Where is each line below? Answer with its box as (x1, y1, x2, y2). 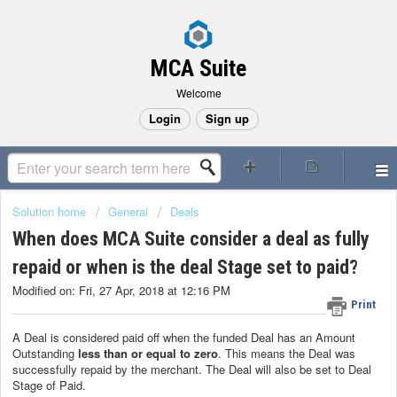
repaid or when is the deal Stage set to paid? (12, 256, 358, 279)
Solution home (12, 203, 90, 220)
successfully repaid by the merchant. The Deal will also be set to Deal (12, 360, 371, 378)
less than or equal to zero (78, 344, 218, 362)
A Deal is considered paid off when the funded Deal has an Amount (12, 328, 355, 346)
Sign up (205, 110, 249, 127)
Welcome (175, 85, 222, 100)
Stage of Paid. (12, 376, 90, 393)
